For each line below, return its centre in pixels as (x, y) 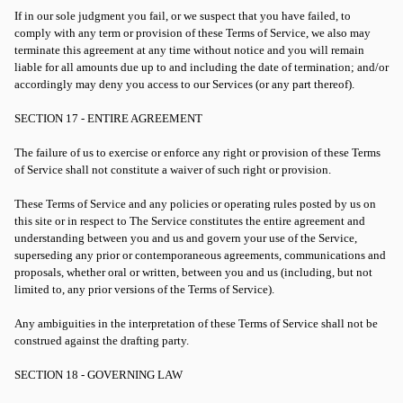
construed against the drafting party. (102, 340)
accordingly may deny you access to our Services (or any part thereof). (184, 84)
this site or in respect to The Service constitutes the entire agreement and (190, 221)
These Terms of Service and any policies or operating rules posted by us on (195, 204)
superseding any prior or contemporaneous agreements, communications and (200, 255)
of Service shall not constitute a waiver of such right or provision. (173, 170)
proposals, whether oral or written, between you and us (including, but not (193, 272)
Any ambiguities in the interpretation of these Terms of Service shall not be (196, 323)
